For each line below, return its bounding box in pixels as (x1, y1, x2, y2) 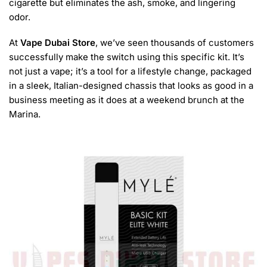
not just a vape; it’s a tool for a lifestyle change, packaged (9, 66, 252, 77)
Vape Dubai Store (20, 37, 95, 49)
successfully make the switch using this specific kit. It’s (9, 51, 244, 63)
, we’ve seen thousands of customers (95, 37, 254, 49)
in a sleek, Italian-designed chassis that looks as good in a (9, 80, 253, 92)
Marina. (9, 108, 41, 120)
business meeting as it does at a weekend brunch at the (9, 94, 244, 106)
